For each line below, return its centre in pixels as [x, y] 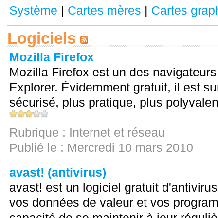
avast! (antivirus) [57, 172]
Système [33, 10]
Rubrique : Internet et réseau [87, 132]
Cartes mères [104, 10]
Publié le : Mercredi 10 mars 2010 [101, 147]
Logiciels [44, 38]
